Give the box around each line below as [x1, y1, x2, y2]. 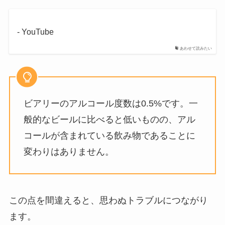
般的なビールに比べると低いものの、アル [23, 115, 195, 125]
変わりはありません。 [23, 147, 114, 157]
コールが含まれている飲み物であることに [23, 131, 195, 141]
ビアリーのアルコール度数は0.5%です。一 [23, 98, 198, 109]
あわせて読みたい [180, 46, 212, 51]
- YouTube [17, 27, 54, 36]
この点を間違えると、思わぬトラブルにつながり [9, 195, 208, 205]
